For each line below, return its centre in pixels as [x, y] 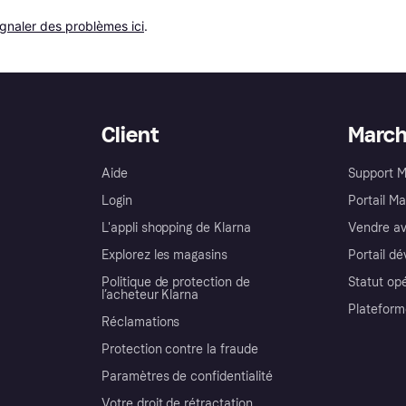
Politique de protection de [176, 282]
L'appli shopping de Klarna [176, 227]
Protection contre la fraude [180, 349]
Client [130, 134]
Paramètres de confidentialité [187, 376]
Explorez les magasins [164, 255]
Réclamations [141, 322]
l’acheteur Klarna [150, 295]
